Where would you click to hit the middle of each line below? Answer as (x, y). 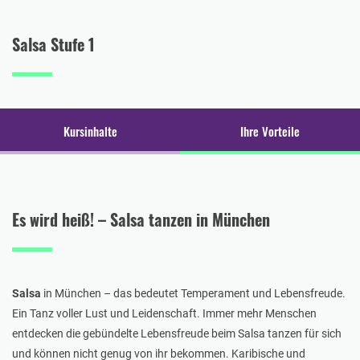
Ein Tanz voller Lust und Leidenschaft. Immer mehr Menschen (164, 313)
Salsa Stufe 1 (53, 44)
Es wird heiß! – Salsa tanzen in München (141, 219)
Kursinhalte (90, 131)
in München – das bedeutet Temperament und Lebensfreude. (194, 293)
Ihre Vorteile (270, 131)
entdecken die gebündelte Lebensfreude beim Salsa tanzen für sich (177, 333)
